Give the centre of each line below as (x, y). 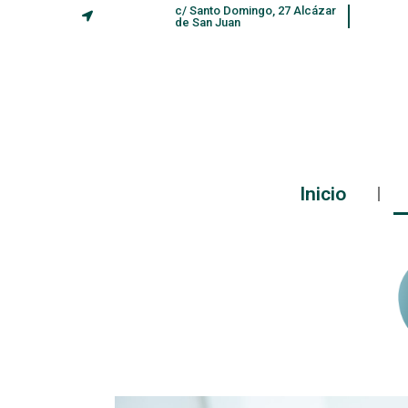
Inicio (323, 194)
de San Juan (207, 22)
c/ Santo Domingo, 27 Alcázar (255, 10)
